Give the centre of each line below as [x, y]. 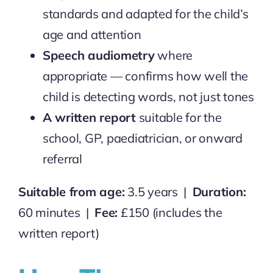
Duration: [219, 192]
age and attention [92, 35]
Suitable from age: [71, 192]
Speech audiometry [98, 55]
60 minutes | [56, 213]
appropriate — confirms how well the [145, 76]
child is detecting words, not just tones [148, 97]
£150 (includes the [170, 213]
